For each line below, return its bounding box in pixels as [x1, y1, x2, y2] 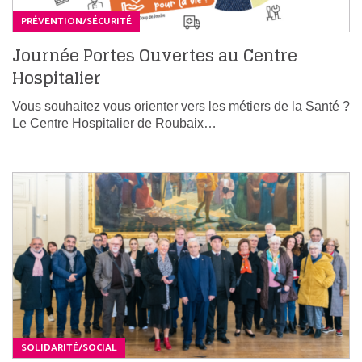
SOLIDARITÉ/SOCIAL [21, 339, 117, 356]
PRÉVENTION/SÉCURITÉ [21, 13, 132, 29]
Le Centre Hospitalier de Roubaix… [12, 116, 217, 130]
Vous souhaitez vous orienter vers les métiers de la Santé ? [12, 99, 350, 113]
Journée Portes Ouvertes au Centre [12, 40, 297, 70]
